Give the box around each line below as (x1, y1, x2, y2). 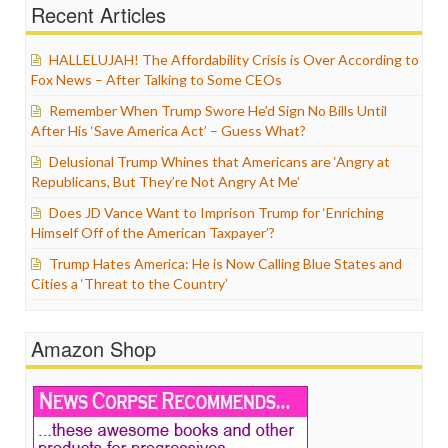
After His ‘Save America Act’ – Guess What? (31, 122, 306, 139)
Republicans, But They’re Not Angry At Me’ (31, 173, 300, 190)
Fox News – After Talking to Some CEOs (31, 71, 282, 88)
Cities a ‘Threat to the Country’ (31, 275, 228, 292)
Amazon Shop (31, 334, 156, 363)
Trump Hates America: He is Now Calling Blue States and (49, 255, 402, 272)
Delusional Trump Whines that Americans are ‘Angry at (49, 153, 390, 170)
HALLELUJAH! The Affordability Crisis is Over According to (49, 51, 419, 68)
